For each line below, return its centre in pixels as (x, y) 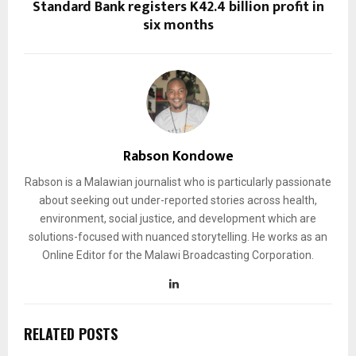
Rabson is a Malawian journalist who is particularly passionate (178, 182)
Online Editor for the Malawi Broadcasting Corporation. (178, 255)
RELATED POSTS (71, 333)
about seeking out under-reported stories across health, (178, 200)
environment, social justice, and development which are (178, 218)
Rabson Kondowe (178, 156)
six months (178, 25)
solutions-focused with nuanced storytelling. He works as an (178, 236)
